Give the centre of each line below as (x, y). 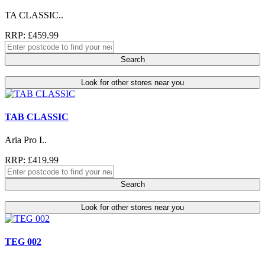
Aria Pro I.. (26, 140)
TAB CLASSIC (37, 117)
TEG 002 (23, 242)
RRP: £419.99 (32, 160)
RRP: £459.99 (32, 35)
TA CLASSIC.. (34, 15)
